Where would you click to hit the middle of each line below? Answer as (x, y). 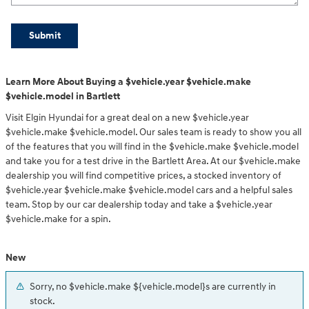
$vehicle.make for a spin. (58, 219)
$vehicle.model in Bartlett (63, 97)
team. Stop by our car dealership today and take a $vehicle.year (139, 205)
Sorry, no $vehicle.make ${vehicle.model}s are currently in (153, 286)
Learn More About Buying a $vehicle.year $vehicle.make (128, 82)
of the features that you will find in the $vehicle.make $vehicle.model (152, 147)
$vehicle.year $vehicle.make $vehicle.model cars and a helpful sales (149, 190)
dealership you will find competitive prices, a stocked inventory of (143, 176)
